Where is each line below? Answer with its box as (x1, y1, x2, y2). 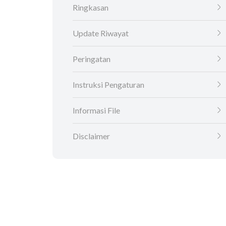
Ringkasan (73, 3, 108, 13)
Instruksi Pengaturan (73, 80, 144, 90)
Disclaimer (73, 131, 110, 141)
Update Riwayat (73, 28, 129, 38)
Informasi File (73, 105, 120, 116)
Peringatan (73, 54, 110, 64)
